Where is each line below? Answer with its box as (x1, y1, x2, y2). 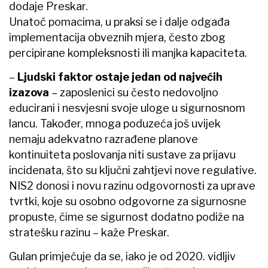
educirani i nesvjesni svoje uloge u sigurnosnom (9, 101, 245, 114)
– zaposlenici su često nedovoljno (49, 86, 218, 99)
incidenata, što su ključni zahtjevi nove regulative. (9, 163, 257, 176)
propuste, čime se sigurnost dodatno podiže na (9, 210, 244, 223)
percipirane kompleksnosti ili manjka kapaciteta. (9, 46, 247, 59)
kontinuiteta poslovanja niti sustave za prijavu (9, 148, 236, 161)
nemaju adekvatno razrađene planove (9, 132, 198, 145)
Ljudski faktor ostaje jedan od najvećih (17, 70, 223, 83)
